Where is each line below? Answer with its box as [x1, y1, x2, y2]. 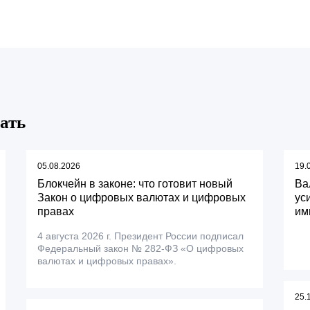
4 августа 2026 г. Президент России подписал [37, 230, 244, 241]
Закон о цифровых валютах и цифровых [37, 192, 246, 203]
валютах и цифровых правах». [37, 255, 177, 266]
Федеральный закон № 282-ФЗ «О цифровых [37, 243, 244, 254]
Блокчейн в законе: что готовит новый [37, 178, 233, 190]
